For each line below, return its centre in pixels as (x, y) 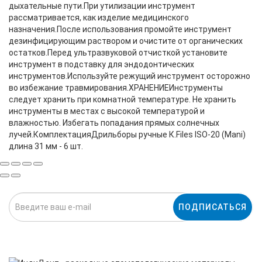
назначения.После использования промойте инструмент (120, 29)
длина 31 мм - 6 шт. (46, 146)
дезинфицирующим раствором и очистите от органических (126, 41)
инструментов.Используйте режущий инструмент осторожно (130, 76)
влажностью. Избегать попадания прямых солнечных (114, 123)
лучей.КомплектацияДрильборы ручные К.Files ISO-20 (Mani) (127, 135)
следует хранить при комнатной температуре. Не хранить (123, 99)
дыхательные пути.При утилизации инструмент (102, 6)
